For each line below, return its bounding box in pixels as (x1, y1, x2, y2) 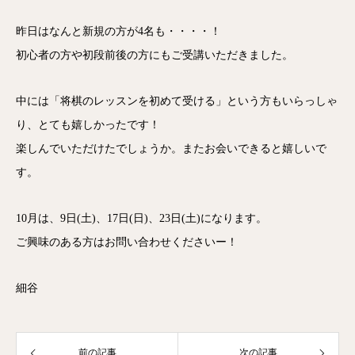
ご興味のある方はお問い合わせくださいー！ (16, 235, 238, 248)
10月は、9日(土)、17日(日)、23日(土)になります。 (16, 212, 267, 224)
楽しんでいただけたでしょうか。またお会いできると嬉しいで (16, 142, 326, 155)
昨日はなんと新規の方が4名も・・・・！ (16, 25, 221, 37)
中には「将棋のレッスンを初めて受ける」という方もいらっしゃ (16, 94, 338, 107)
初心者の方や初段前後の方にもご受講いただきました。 (16, 48, 293, 61)
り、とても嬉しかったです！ (16, 118, 160, 131)
